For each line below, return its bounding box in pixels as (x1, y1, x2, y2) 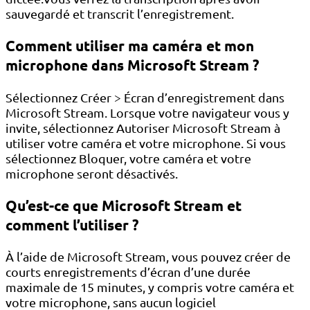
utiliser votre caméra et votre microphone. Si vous (6, 135, 286, 150)
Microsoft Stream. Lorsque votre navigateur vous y (6, 104, 289, 120)
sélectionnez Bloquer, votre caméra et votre (6, 150, 251, 165)
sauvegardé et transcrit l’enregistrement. (6, 6, 234, 21)
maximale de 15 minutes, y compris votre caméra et (6, 279, 294, 294)
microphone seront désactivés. (6, 165, 178, 181)
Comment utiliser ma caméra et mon (6, 36, 254, 55)
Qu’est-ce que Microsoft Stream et (6, 195, 241, 215)
